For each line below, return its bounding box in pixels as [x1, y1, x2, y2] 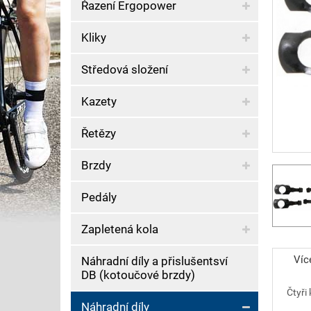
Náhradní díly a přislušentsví [81, 254, 228, 268]
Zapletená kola [81, 222, 158, 236]
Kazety [81, 94, 117, 108]
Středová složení [81, 62, 168, 76]
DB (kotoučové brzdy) [81, 268, 195, 282]
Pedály [81, 190, 117, 204]
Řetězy [81, 126, 116, 140]
